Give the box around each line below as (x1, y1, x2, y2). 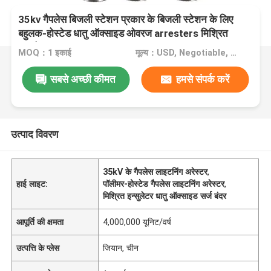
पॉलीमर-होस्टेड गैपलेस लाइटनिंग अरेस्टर (103, 178, 225, 189)
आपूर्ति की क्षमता (16, 217, 64, 227)
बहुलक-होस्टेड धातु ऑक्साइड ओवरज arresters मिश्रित (18, 27, 229, 40)
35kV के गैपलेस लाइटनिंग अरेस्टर (103, 166, 208, 177)
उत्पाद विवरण (10, 128, 58, 140)
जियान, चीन (103, 243, 139, 253)
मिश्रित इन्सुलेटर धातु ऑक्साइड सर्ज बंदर (103, 191, 227, 201)
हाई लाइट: (16, 178, 48, 189)
